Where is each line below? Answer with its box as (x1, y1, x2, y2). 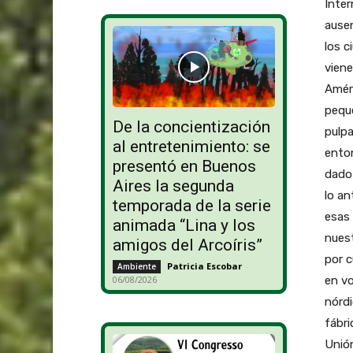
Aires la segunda (112, 176, 234, 196)
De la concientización (112, 117, 270, 137)
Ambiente (117, 261, 156, 273)
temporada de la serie (112, 196, 271, 216)
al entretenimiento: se (112, 137, 270, 157)
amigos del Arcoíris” (112, 236, 262, 255)
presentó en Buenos (112, 157, 256, 176)
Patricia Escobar (166, 260, 242, 273)
